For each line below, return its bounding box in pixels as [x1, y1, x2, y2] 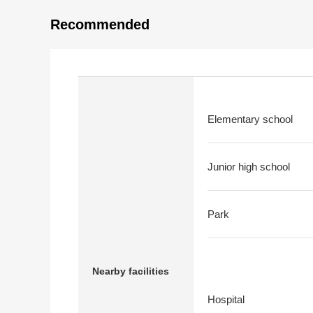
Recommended [50, 17, 150, 32]
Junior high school [208, 161, 290, 173]
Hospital [208, 293, 245, 305]
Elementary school [208, 113, 293, 125]
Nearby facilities [92, 265, 169, 277]
